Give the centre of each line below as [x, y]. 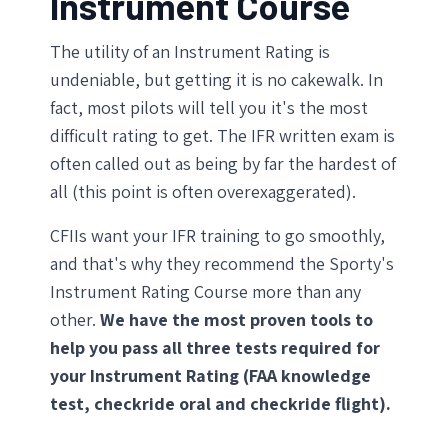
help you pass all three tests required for [215, 347]
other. [75, 319]
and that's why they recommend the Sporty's [222, 263]
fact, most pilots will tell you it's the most [209, 107]
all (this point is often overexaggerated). [203, 191]
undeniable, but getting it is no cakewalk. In [216, 79]
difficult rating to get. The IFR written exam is [222, 135]
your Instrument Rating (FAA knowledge [210, 375]
